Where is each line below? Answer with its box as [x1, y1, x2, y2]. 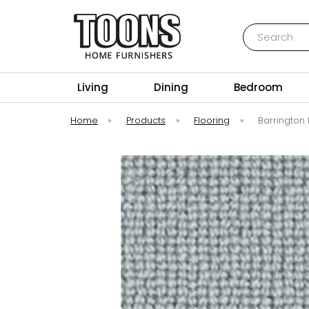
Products [126, 114, 166, 126]
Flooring [194, 114, 230, 126]
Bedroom [234, 80, 283, 94]
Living [77, 80, 108, 94]
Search [242, 23, 277, 37]
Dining [154, 80, 189, 94]
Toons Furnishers [86, 59, 169, 73]
